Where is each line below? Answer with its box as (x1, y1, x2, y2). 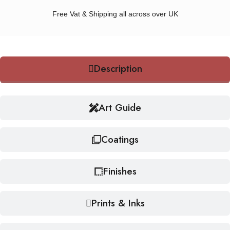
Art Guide (98, 101, 141, 114)
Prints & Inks (91, 196, 145, 210)
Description (93, 62, 142, 75)
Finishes (103, 164, 137, 178)
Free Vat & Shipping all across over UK (52, 10, 178, 18)
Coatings (101, 132, 139, 146)
